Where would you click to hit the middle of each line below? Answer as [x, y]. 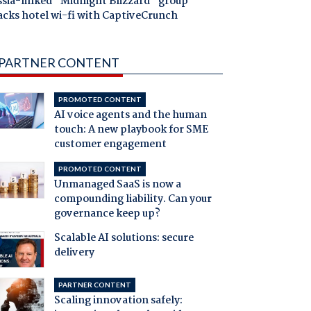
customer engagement [110, 145]
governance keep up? [107, 214]
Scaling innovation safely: [118, 301]
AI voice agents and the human [130, 116]
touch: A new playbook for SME [131, 130]
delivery [74, 253]
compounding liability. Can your [133, 200]
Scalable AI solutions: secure [124, 238]
